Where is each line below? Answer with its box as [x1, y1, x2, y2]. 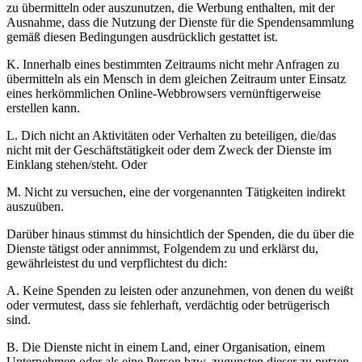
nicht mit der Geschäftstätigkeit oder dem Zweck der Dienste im [6, 142, 331, 157]
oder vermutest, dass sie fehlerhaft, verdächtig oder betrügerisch [6, 297, 330, 312]
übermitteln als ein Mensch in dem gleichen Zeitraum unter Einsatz [6, 71, 346, 86]
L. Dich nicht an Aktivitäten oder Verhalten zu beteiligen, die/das [6, 128, 336, 142]
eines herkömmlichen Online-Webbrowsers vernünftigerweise [6, 86, 321, 100]
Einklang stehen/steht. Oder [6, 157, 147, 171]
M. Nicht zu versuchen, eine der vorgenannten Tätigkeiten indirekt [6, 184, 345, 199]
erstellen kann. [6, 100, 80, 115]
